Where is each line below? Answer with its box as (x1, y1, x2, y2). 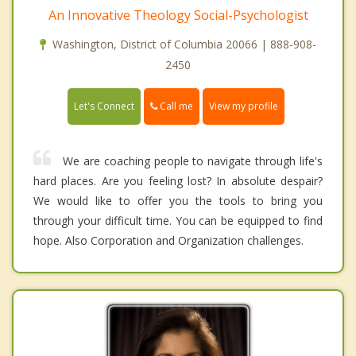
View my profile (209, 99, 278, 114)
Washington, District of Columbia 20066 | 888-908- (52, 36, 316, 52)
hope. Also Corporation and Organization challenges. (33, 233, 304, 249)
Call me (157, 99, 193, 113)
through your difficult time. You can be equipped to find (33, 213, 323, 229)
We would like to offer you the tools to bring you (33, 193, 323, 209)
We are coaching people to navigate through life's (63, 153, 323, 169)
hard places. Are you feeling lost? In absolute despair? (33, 173, 323, 189)
